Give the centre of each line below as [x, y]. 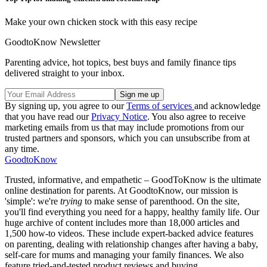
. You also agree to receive [196, 117]
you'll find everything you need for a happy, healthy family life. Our [132, 212]
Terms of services [160, 106]
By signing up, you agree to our [66, 106]
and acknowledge [227, 106]
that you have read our [48, 117]
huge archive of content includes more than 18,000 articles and [122, 223]
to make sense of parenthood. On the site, [161, 201]
